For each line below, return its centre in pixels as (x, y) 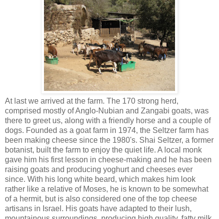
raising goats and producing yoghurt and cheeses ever (99, 169)
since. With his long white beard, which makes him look (100, 179)
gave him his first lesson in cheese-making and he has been (108, 159)
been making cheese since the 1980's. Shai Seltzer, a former (109, 140)
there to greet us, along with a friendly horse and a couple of (108, 120)
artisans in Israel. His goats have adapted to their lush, (98, 208)
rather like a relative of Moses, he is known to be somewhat (107, 189)
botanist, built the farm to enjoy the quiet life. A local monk (103, 150)
